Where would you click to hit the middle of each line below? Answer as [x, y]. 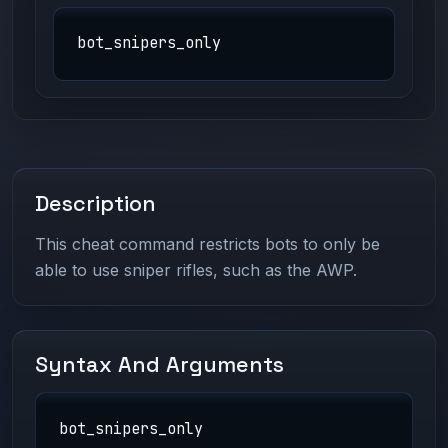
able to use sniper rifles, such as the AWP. [196, 269]
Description [96, 203]
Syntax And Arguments [160, 365]
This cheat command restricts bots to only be [208, 243]
